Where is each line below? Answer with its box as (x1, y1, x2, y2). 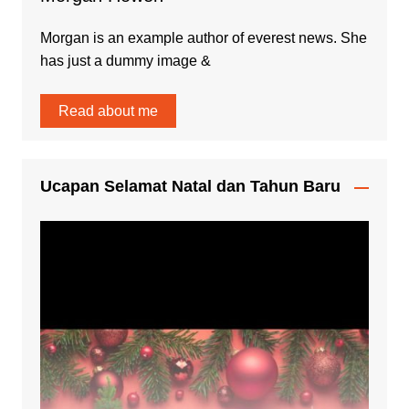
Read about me (58, 103, 158, 120)
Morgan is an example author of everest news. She (39, 30, 367, 47)
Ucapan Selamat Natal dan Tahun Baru (39, 177, 341, 196)
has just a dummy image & (39, 53, 211, 69)
